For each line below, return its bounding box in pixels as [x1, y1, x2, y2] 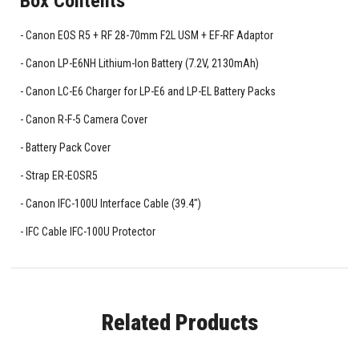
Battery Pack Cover [25, 141, 111, 155]
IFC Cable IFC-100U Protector [25, 225, 155, 239]
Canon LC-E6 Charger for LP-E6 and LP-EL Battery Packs [25, 85, 276, 99]
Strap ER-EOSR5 [25, 169, 98, 183]
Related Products [101, 309, 258, 337]
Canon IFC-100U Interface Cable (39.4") [25, 197, 201, 211]
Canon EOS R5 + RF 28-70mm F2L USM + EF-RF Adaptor [25, 29, 273, 42]
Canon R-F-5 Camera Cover [25, 113, 147, 127]
